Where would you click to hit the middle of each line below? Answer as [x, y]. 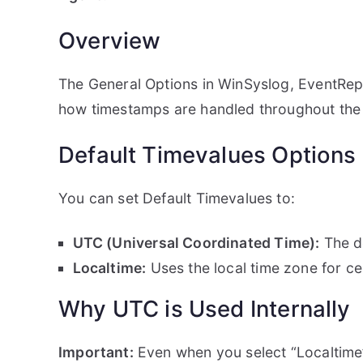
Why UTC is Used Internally [205, 308]
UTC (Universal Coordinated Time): [196, 243]
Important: [96, 352]
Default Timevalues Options [207, 155]
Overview [110, 41]
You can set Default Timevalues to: [177, 198]
